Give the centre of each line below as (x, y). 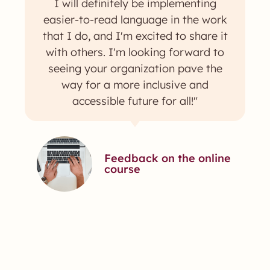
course (122, 169)
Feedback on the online (167, 158)
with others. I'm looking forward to (135, 52)
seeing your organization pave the (135, 68)
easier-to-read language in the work (135, 20)
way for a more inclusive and (135, 85)
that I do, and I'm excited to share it (135, 36)
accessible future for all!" (135, 101)
